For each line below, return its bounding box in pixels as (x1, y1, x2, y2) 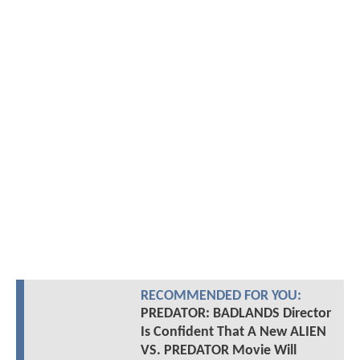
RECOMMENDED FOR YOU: (140, 289, 301, 304)
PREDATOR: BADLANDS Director (140, 306, 331, 322)
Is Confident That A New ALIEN (140, 325, 326, 341)
